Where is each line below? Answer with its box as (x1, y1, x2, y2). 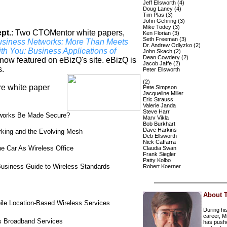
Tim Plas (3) (143, 12, 173, 18)
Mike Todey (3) (143, 24, 180, 30)
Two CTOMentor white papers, (13, 28, 125, 37)
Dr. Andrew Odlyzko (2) (143, 42, 201, 49)
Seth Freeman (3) (143, 36, 186, 43)
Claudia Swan (143, 145, 176, 152)
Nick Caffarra (143, 139, 176, 145)
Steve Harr (143, 108, 170, 115)
